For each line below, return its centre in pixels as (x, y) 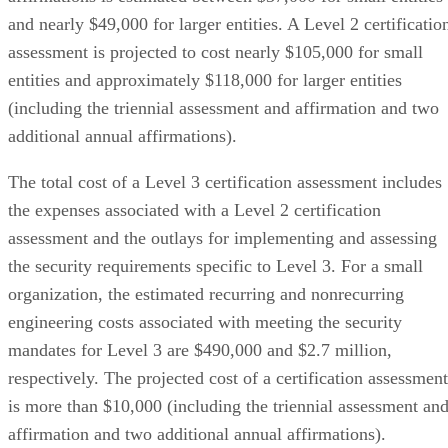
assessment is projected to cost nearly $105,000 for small (215, 51)
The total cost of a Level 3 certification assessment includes (225, 181)
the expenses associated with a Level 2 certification (194, 209)
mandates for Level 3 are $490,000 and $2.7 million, (200, 349)
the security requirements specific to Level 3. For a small (215, 265)
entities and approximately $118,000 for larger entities (205, 79)
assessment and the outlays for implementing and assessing (222, 237)
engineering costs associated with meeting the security (205, 321)
